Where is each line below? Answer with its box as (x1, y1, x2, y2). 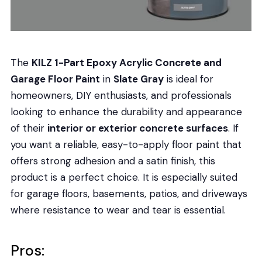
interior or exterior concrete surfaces (47, 121, 228, 135)
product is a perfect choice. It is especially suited (10, 170, 237, 184)
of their (10, 121, 47, 135)
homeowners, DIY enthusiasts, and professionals (10, 88, 232, 102)
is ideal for (163, 72, 213, 85)
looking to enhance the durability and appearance (10, 105, 242, 118)
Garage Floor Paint (10, 72, 100, 85)
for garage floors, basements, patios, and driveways (10, 187, 247, 200)
